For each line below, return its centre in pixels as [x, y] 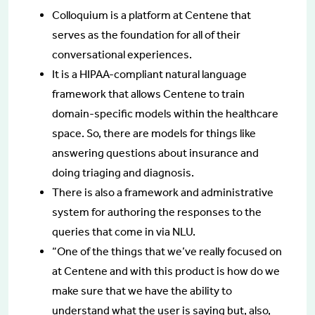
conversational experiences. [122, 54]
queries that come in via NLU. [124, 231]
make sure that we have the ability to [142, 290]
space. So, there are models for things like [154, 133]
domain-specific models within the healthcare [165, 113]
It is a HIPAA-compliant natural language [149, 74]
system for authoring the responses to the [157, 212]
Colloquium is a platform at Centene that [152, 15]
